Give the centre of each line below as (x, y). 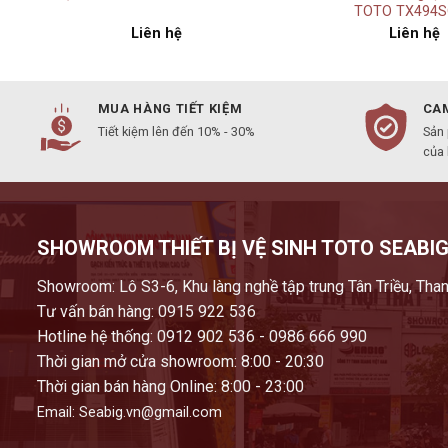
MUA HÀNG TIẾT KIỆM (170, 108)
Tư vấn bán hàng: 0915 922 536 (146, 311)
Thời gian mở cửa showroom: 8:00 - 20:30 (180, 361)
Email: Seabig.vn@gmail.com (129, 412)
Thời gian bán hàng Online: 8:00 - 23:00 (170, 386)
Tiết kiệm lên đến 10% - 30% (176, 131)
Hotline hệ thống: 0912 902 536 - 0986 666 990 (202, 336)
